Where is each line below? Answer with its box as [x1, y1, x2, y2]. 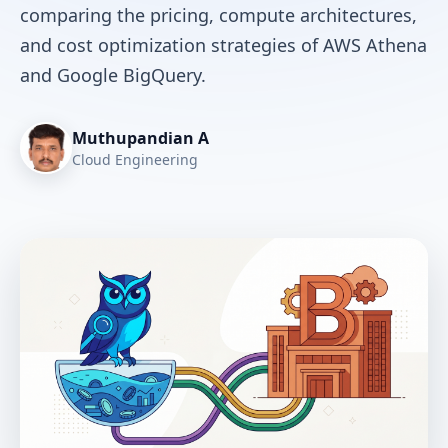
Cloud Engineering [72, 150, 198, 169]
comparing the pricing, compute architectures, [20, 3, 417, 27]
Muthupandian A [72, 127, 209, 149]
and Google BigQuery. [20, 63, 206, 87]
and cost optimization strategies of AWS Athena [20, 33, 427, 57]
